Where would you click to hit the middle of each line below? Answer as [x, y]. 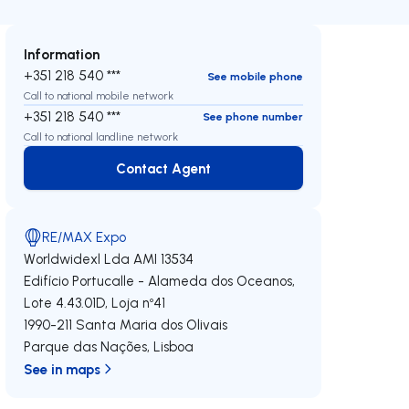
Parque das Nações [86, 346]
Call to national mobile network [99, 95]
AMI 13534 [164, 259]
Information [62, 54]
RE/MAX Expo [84, 237]
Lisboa [174, 346]
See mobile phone [255, 76]
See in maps [63, 369]
